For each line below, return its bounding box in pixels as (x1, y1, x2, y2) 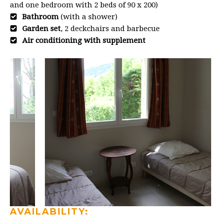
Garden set (22, 24, 61, 33)
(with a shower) (61, 12, 117, 21)
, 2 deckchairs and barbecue (61, 24, 160, 33)
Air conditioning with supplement (22, 36, 146, 45)
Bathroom (22, 12, 61, 21)
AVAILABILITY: (10, 206, 89, 217)
